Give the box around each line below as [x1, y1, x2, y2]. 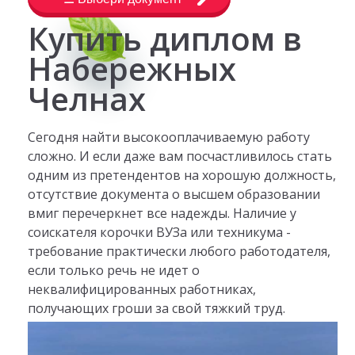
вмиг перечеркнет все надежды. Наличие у [27, 204, 296, 222]
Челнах [27, 77, 146, 121]
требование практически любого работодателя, [27, 242, 330, 260]
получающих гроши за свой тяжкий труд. [27, 299, 285, 317]
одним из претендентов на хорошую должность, [27, 166, 336, 184]
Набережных [27, 47, 236, 91]
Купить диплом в [27, 17, 302, 61]
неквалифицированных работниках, [27, 280, 256, 298]
